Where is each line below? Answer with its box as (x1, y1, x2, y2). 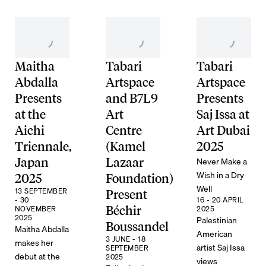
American (197, 227, 233, 241)
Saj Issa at (197, 107, 250, 122)
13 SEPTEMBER (14, 185, 68, 197)
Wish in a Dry (197, 168, 245, 182)
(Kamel (106, 139, 146, 154)
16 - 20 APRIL (197, 194, 244, 206)
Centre (106, 123, 142, 138)
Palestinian (197, 213, 237, 227)
